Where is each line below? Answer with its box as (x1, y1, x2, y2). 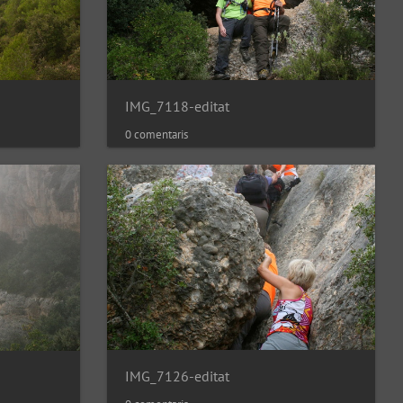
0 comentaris (125, 126, 188, 142)
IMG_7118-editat (125, 96, 229, 115)
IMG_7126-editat (125, 366, 229, 385)
